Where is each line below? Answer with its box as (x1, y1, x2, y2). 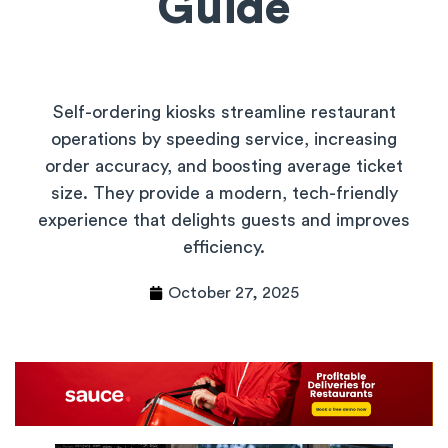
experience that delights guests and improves (38, 210, 410, 229)
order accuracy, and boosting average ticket (45, 156, 403, 175)
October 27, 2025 (168, 284, 299, 301)
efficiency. (183, 237, 265, 256)
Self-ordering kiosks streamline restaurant (52, 102, 396, 121)
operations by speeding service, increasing (51, 129, 397, 148)
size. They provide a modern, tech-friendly (50, 183, 398, 202)
